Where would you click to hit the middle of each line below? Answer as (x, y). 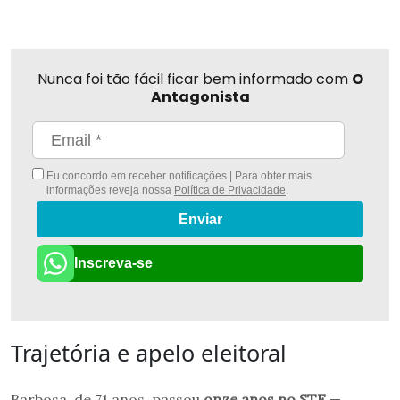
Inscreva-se (113, 262)
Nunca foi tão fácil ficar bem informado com (194, 79)
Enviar (200, 220)
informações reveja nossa (110, 191)
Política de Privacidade (229, 191)
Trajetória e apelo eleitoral (149, 352)
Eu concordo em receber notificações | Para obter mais (178, 176)
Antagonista (200, 97)
